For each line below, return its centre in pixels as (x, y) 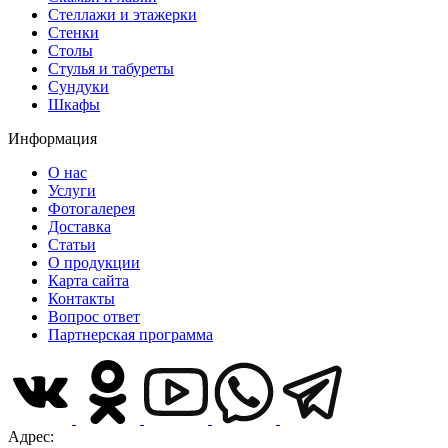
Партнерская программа (130, 335)
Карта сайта (88, 281)
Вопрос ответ (94, 317)
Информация (52, 139)
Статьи (72, 245)
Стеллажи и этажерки (122, 15)
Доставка (79, 227)
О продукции (94, 263)
